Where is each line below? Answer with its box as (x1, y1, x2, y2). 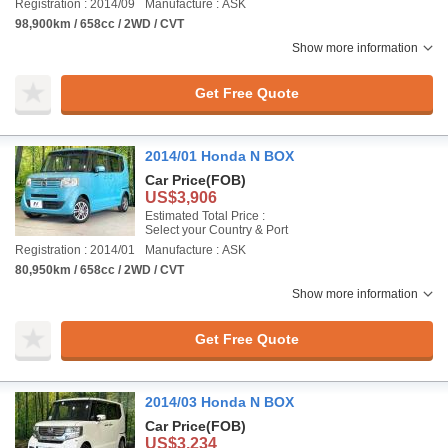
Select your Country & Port (145, 223, 288, 237)
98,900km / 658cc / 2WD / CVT (15, 17, 184, 31)
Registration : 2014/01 (15, 243, 135, 257)
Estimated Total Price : (145, 209, 265, 223)
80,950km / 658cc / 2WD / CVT (15, 263, 184, 277)
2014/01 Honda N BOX (145, 148, 294, 164)
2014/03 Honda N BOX (145, 394, 294, 410)
